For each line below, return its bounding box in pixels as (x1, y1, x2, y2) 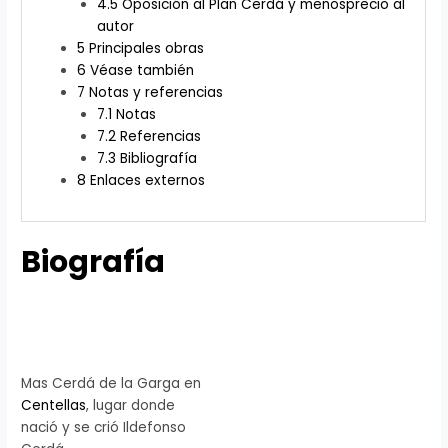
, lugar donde (86, 395, 176, 415)
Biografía (21, 240, 166, 283)
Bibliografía (120, 149, 198, 169)
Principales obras (88, 39, 204, 59)
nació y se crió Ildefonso (21, 417, 187, 437)
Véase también (89, 61, 194, 81)
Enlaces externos (89, 171, 205, 191)
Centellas (21, 395, 87, 415)
